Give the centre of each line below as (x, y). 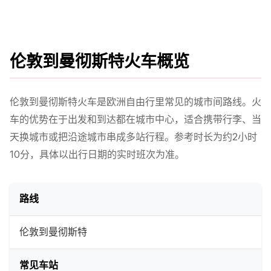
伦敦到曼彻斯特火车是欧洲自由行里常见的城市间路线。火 (135, 101)
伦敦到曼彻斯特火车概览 (100, 62)
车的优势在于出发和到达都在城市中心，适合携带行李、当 (135, 119)
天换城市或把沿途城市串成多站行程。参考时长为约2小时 (133, 136)
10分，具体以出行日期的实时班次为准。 (97, 154)
